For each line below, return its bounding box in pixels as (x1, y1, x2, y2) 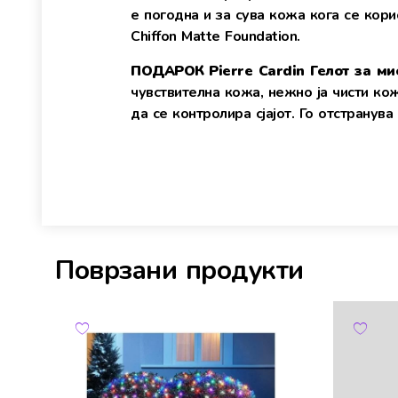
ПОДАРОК (131, 60, 204, 81)
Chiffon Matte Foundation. (131, 27, 300, 47)
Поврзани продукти (55, 252, 304, 290)
